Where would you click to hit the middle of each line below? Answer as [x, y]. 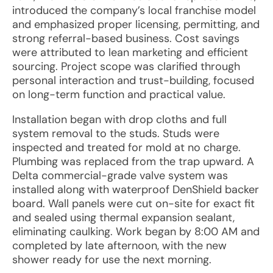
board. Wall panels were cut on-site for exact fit [133, 204]
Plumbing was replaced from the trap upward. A [133, 161]
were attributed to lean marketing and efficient [130, 52]
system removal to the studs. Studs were [116, 133]
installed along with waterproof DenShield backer [136, 190]
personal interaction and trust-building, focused [133, 80]
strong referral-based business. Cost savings [126, 38]
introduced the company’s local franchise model [134, 10]
